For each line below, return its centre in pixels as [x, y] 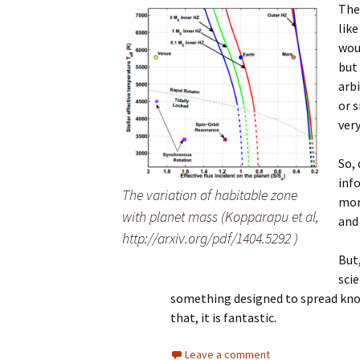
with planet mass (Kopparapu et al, [221, 217]
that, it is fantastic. [223, 318]
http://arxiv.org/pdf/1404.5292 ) [210, 239]
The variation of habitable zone [210, 195]
